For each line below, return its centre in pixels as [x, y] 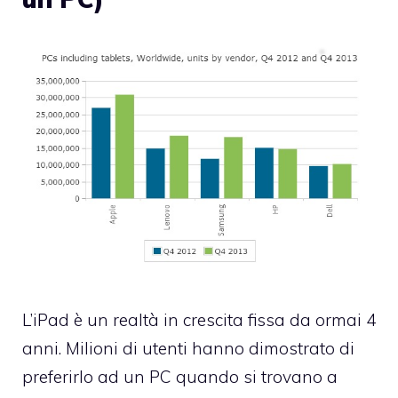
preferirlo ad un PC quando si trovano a [180, 376]
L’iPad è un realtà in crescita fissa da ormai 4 [199, 319]
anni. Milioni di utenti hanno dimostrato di [188, 348]
